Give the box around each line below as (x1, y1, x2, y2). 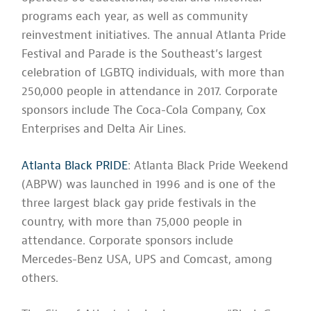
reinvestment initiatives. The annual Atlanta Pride (22, 28, 287, 43)
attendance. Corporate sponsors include (22, 233, 234, 248)
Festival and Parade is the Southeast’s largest (22, 47, 263, 62)
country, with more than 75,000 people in (22, 214, 243, 229)
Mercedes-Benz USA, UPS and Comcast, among (22, 251, 273, 267)
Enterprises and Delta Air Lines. (22, 121, 187, 137)
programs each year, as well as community (22, 9, 249, 24)
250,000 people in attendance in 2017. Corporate (22, 84, 278, 99)
